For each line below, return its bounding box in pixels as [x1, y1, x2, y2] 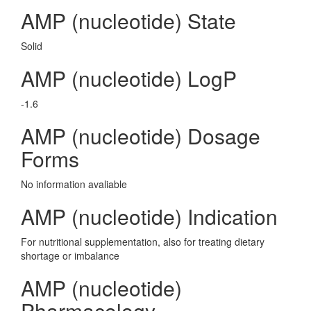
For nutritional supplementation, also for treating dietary [21, 235, 264, 249]
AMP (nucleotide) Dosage [21, 121, 260, 151]
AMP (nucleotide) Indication [21, 201, 278, 231]
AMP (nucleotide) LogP [21, 63, 237, 93]
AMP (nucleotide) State [21, 6, 236, 35]
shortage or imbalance [21, 249, 119, 262]
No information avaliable [21, 177, 127, 191]
